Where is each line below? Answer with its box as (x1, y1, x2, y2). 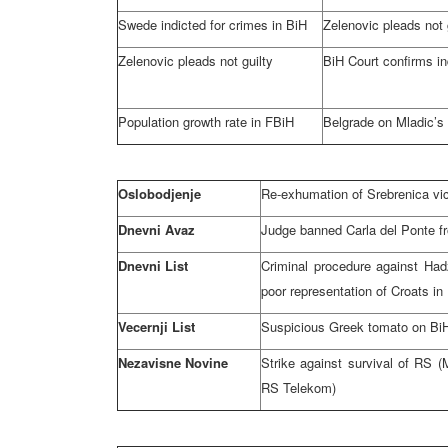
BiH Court (323, 51, 383, 70)
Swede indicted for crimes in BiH (118, 15, 307, 34)
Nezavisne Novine (118, 353, 228, 372)
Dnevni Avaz (118, 220, 195, 239)
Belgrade (323, 112, 378, 131)
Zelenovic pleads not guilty (118, 51, 273, 70)
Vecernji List (118, 317, 195, 336)
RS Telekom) (261, 378, 336, 397)
